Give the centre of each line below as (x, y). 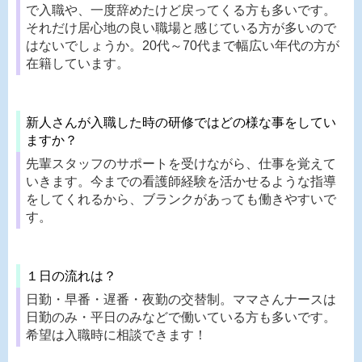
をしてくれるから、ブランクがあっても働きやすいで (181, 199)
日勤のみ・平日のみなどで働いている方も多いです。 (181, 317)
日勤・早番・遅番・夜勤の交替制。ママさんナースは (181, 299)
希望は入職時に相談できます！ (116, 335)
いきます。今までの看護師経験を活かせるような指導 (181, 181)
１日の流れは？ (71, 276)
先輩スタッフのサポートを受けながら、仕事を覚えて (181, 163)
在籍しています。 (78, 63)
